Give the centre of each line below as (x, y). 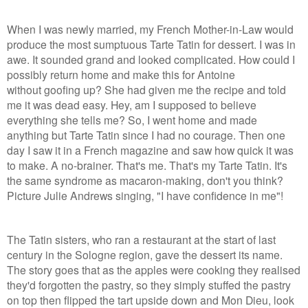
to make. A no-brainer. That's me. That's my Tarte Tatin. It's (147, 165)
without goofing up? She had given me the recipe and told (146, 90)
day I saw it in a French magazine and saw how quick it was (150, 150)
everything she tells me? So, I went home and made (132, 120)
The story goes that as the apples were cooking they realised (154, 270)
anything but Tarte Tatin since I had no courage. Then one (146, 135)
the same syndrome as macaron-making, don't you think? (145, 180)
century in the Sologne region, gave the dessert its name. (145, 255)
